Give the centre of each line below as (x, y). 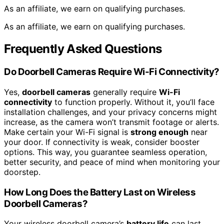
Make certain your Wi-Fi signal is (67, 132)
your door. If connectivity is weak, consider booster (102, 142)
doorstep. (22, 172)
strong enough (159, 132)
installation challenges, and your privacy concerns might (110, 112)
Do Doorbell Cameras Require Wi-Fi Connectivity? (112, 72)
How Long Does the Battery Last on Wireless (100, 192)
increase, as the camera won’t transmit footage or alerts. (111, 122)
